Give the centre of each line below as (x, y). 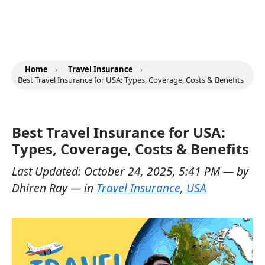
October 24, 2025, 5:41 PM (153, 171)
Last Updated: (48, 171)
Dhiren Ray (40, 188)
